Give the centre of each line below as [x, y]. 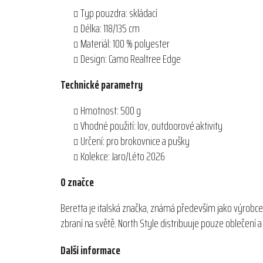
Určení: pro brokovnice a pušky [135, 141]
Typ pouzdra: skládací [119, 13]
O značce [77, 182]
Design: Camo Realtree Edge [131, 59]
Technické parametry [102, 85]
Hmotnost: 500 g [111, 111]
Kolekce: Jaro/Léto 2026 [123, 156]
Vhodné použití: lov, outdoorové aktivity [151, 126]
